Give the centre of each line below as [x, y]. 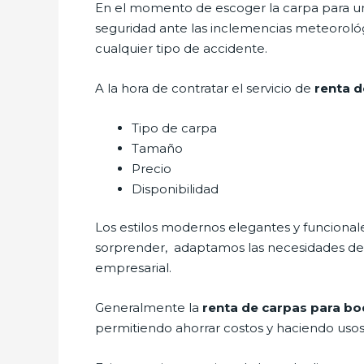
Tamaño [157, 148]
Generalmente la [149, 308]
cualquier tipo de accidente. [181, 48]
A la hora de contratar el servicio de [203, 88]
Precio [152, 168]
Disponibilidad [175, 188]
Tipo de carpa [174, 128]
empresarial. [133, 268]
